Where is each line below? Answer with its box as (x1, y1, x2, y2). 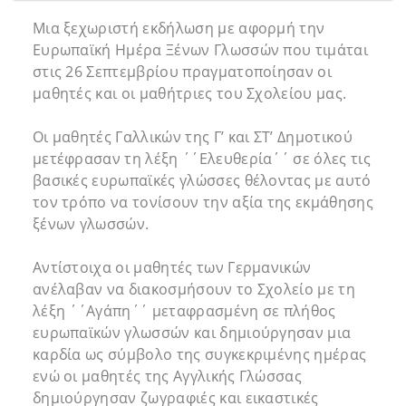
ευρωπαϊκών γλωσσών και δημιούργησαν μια (32, 323, 352, 343)
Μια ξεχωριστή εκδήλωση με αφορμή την (32, 18, 325, 39)
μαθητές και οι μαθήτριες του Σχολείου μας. (32, 83, 347, 104)
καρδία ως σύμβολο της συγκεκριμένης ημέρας (32, 344, 367, 365)
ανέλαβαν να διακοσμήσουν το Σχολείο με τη (32, 279, 356, 300)
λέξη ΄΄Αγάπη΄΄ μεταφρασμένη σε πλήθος (32, 301, 336, 322)
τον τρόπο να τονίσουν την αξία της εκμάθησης (32, 192, 373, 213)
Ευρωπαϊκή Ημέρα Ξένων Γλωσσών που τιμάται (32, 40, 369, 61)
